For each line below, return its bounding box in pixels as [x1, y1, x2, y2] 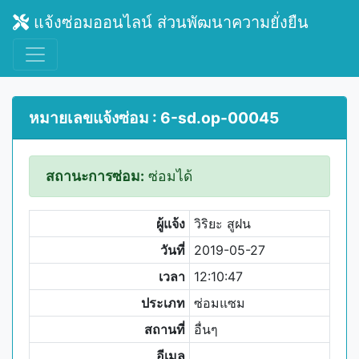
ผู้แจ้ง [156, 216, 186, 232]
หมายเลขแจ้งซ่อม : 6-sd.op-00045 [29, 108, 279, 127]
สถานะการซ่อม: [46, 167, 144, 184]
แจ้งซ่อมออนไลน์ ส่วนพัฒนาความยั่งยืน [29, 13, 309, 32]
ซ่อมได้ [144, 167, 192, 184]
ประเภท [141, 295, 186, 311]
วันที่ [160, 242, 186, 258]
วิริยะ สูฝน [193, 216, 251, 232]
